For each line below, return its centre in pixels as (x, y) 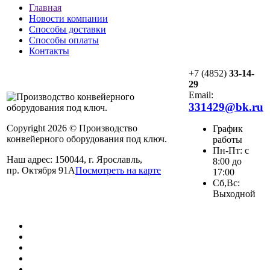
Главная (45, 7)
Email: (201, 95)
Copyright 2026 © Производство (72, 128)
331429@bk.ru (226, 107)
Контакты (49, 51)
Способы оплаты (64, 40)
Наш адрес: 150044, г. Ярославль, (74, 159)
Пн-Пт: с (231, 150)
